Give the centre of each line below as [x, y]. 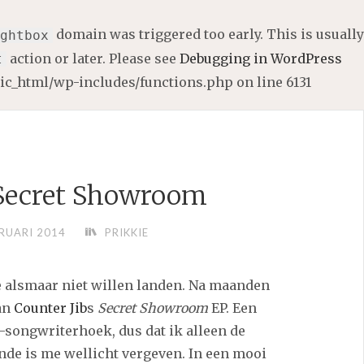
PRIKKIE [126, 233]
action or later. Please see [93, 58]
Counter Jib [50, 308]
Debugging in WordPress [261, 58]
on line [260, 82]
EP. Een [232, 308]
